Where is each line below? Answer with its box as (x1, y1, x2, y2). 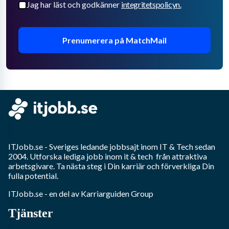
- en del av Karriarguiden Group (44, 189, 153, 199)
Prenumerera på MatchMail (62, 35, 167, 45)
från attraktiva (153, 151, 207, 162)
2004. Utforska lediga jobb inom (8, 151, 124, 162)
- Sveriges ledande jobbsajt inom (43, 142, 159, 152)
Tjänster (8, 207, 53, 220)
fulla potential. (8, 171, 58, 181)
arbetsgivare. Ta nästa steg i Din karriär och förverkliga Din (8, 161, 214, 171)
